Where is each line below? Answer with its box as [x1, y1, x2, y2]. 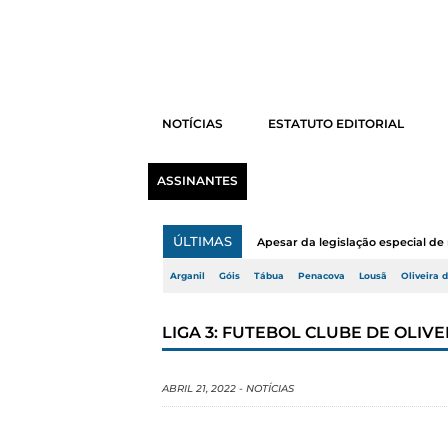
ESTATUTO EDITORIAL [267, 117, 404, 131]
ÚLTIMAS [173, 233, 232, 249]
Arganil [170, 271, 205, 281]
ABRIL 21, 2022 [162, 382, 236, 395]
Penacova [298, 271, 345, 281]
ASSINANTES [156, 174, 238, 188]
